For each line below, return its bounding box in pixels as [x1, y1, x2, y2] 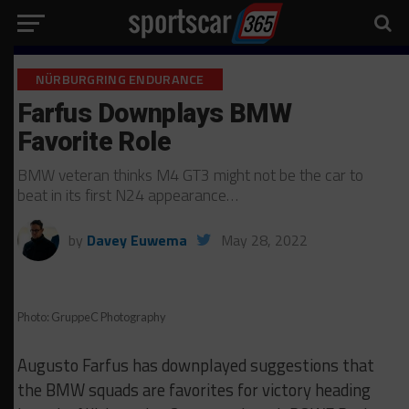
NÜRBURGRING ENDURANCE [35, 69, 204, 89]
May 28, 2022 [220, 229, 308, 251]
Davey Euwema [86, 229, 187, 251]
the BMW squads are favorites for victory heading [16, 377, 371, 403]
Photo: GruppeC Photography [16, 309, 166, 324]
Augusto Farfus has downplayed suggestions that [16, 352, 374, 378]
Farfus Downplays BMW [16, 98, 292, 129]
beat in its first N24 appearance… [16, 183, 238, 207]
